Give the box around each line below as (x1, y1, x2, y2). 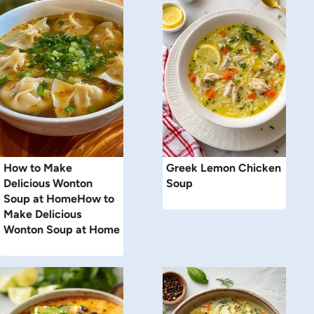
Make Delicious (4, 207, 81, 221)
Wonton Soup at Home (4, 223, 120, 237)
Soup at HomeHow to (4, 192, 114, 206)
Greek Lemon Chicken (166, 161, 281, 175)
